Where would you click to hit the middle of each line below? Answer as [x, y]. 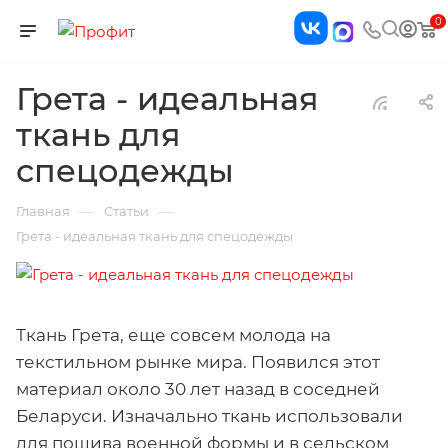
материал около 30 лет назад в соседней [198, 389]
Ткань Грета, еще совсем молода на [173, 335]
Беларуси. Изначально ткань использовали [209, 416]
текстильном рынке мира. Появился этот [198, 362]
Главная [43, 211]
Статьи [126, 211]
